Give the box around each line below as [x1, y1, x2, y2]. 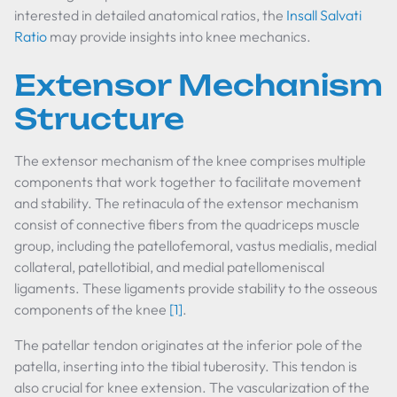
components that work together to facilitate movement [14, 173, 362, 191]
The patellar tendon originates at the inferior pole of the [14, 336, 362, 354]
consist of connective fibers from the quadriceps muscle [14, 215, 360, 233]
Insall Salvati [286, 6, 362, 24]
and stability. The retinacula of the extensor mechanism [14, 194, 359, 212]
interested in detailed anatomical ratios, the [14, 6, 286, 24]
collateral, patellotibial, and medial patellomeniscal [14, 258, 324, 276]
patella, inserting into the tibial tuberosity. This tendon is [14, 357, 357, 375]
